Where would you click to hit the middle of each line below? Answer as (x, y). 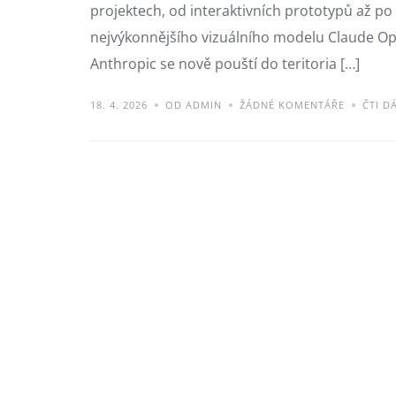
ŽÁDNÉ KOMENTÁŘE (292, 105)
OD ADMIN (194, 105)
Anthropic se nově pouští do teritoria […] (225, 64)
